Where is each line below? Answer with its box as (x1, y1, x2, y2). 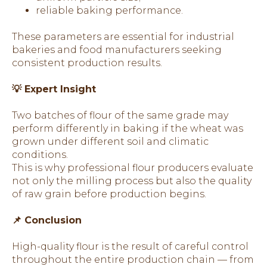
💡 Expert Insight (12, 83, 96, 95)
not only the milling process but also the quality (12, 175, 252, 187)
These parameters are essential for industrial (12, 30, 234, 42)
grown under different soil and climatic (12, 135, 209, 147)
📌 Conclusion (12, 214, 82, 226)
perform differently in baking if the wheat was (12, 122, 243, 134)
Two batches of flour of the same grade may (12, 109, 228, 121)
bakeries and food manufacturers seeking (12, 44, 222, 55)
